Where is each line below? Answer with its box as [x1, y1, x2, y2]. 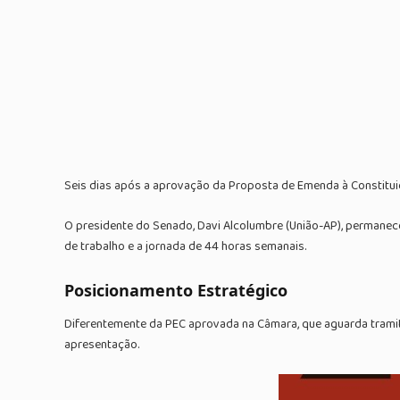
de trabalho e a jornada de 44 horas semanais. [64, 236, 306, 256]
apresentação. [64, 334, 139, 354]
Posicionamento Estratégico [64, 279, 287, 302]
